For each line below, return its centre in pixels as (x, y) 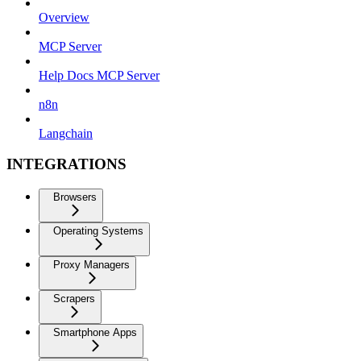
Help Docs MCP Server (99, 75)
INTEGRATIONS (66, 164)
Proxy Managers (91, 265)
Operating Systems (98, 231)
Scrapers (74, 299)
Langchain (66, 133)
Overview (64, 17)
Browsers (75, 197)
